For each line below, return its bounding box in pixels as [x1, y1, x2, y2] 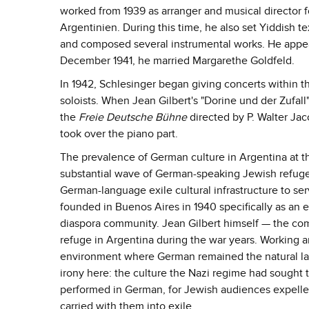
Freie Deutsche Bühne [79, 110, 187, 124]
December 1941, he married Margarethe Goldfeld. [60, 54, 295, 68]
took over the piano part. [60, 127, 178, 141]
